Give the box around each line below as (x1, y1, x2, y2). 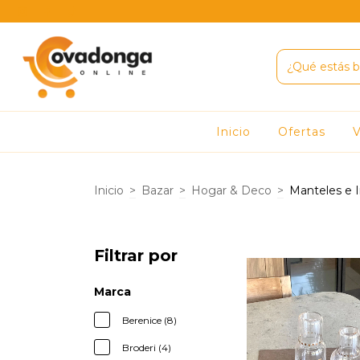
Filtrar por (94, 246, 178, 265)
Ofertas (277, 125, 325, 139)
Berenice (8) (122, 314, 177, 326)
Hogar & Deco (191, 182, 272, 198)
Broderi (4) (122, 342, 171, 354)
